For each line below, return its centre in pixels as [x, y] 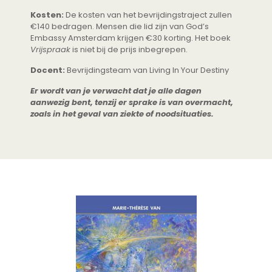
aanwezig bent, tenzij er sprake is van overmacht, [132, 103]
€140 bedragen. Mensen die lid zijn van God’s [120, 27]
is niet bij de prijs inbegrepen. [129, 50]
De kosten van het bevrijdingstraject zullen [148, 15]
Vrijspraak [50, 50]
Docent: [48, 70]
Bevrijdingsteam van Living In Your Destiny [147, 70]
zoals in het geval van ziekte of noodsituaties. [122, 114]
